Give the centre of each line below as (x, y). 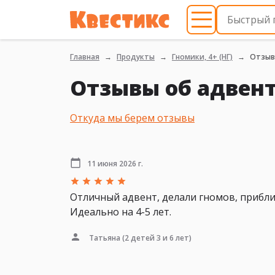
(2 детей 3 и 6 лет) (156, 238)
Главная (85, 57)
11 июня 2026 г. (115, 163)
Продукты (136, 57)
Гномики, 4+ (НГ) (202, 57)
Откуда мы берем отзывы (132, 118)
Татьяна (105, 238)
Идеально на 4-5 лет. (121, 212)
